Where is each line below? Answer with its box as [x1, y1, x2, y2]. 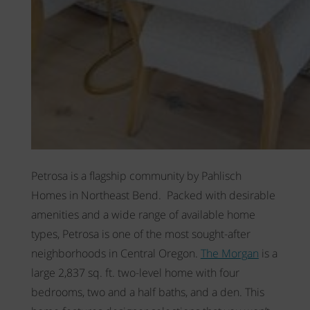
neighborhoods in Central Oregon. [30, 245, 201, 261]
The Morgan [200, 245, 259, 261]
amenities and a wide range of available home [30, 206, 255, 222]
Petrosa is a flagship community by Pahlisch [30, 167, 241, 183]
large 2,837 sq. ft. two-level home [30, 264, 193, 280]
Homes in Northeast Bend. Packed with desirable [30, 187, 275, 203]
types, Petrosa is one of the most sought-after [30, 226, 250, 241]
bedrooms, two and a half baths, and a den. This [30, 284, 264, 300]
